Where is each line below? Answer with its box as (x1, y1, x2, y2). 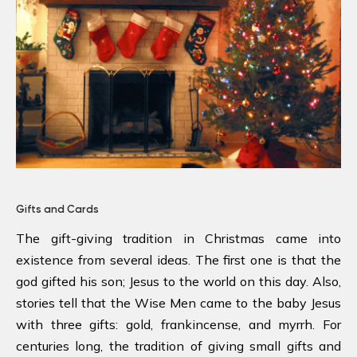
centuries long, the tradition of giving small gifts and (16, 337, 341, 354)
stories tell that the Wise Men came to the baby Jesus (16, 294, 341, 311)
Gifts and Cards (16, 202, 99, 215)
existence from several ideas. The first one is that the (16, 251, 341, 268)
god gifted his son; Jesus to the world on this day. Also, (16, 273, 341, 289)
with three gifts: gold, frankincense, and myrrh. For (16, 316, 341, 332)
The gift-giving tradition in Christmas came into (16, 229, 341, 246)
